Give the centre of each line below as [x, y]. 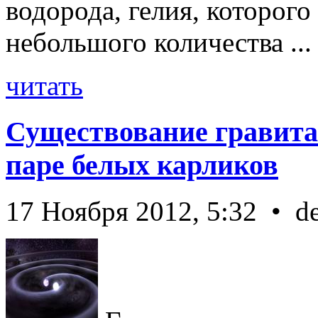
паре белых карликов [142, 165]
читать [44, 86]
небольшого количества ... [159, 43]
